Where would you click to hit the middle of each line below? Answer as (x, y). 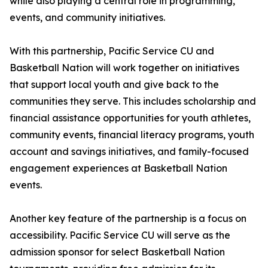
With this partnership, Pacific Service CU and (112, 51)
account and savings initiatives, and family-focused (129, 151)
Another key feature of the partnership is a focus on (128, 218)
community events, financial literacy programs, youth (132, 135)
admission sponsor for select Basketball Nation (117, 252)
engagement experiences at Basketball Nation (118, 168)
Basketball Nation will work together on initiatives (124, 68)
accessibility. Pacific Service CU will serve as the (120, 235)
